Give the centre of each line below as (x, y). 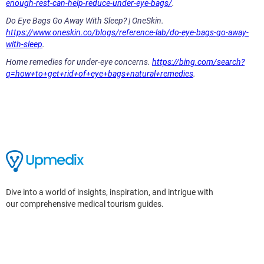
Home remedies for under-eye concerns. (79, 62)
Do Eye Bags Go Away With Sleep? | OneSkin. (85, 21)
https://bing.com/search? (198, 62)
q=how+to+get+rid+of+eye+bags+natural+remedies (100, 74)
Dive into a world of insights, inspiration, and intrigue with (110, 192)
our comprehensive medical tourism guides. (85, 204)
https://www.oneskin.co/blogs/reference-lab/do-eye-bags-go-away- (127, 33)
